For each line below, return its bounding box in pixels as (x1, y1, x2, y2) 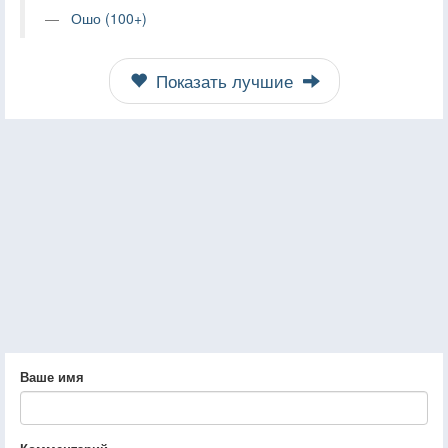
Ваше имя (20, 366, 84, 386)
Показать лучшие (150, 68, 298, 93)
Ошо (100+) (71, 7, 147, 28)
